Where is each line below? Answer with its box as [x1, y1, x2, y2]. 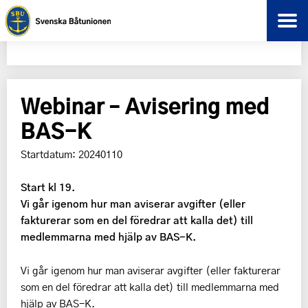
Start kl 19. [21, 179, 75, 195]
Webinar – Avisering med [21, 91, 269, 119]
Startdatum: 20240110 [21, 146, 122, 162]
